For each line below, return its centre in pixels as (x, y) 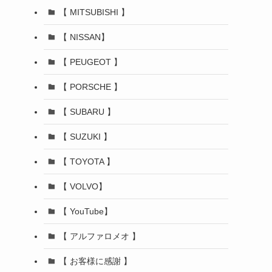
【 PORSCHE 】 (90, 87)
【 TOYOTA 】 (87, 161)
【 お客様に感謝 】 (95, 261)
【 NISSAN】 (84, 37)
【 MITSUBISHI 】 (94, 12)
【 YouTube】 (85, 211)
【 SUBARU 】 (87, 111)
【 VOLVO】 (83, 186)
